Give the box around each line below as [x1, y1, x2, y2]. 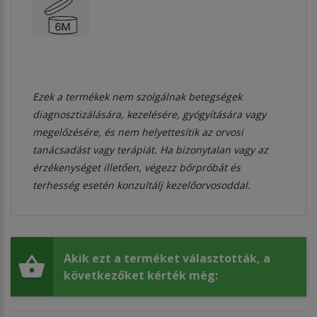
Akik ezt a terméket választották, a [64, 250, 270, 266]
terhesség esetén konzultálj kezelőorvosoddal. [33, 178, 250, 192]
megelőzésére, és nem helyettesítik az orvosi [33, 125, 243, 139]
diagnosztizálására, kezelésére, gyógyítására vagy [33, 107, 266, 121]
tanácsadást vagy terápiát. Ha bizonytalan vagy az [33, 142, 268, 156]
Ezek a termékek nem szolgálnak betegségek [33, 89, 242, 103]
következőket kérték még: [64, 267, 218, 283]
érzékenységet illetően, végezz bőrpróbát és [33, 160, 241, 174]
